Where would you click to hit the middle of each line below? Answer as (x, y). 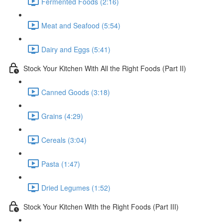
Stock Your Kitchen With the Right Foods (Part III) (101, 206)
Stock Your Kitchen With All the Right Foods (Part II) (105, 68)
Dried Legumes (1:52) (76, 187)
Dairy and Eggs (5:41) (76, 49)
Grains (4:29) (62, 116)
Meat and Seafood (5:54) (81, 25)
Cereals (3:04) (64, 140)
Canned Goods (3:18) (76, 92)
